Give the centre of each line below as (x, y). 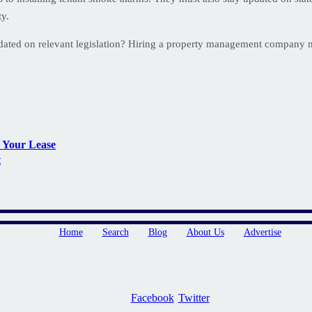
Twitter (194, 297)
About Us (205, 232)
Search (115, 232)
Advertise (262, 232)
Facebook (152, 297)
